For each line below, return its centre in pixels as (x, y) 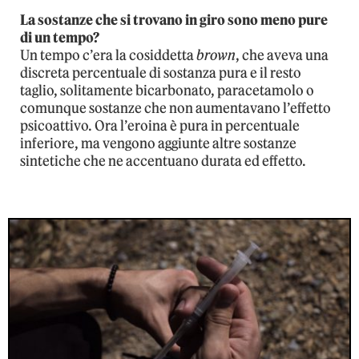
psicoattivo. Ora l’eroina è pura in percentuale (160, 125)
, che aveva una (282, 55)
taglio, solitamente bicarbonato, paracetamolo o (167, 90)
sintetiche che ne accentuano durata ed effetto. (163, 161)
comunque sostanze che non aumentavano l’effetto (175, 108)
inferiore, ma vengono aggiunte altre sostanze (158, 143)
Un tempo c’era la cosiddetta (108, 55)
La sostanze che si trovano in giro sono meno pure (174, 20)
